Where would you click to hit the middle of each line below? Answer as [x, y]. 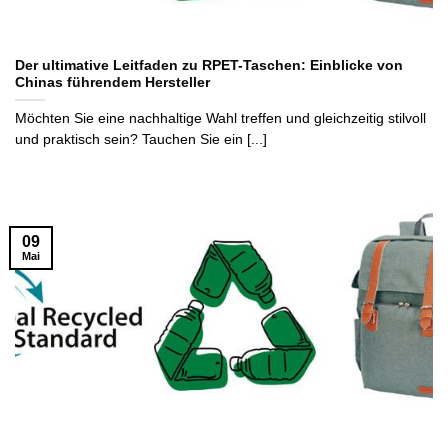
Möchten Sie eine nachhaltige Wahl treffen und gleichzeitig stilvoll [220, 119]
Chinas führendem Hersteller [112, 83]
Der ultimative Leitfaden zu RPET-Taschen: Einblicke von [209, 66]
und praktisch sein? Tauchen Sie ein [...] [141, 140]
